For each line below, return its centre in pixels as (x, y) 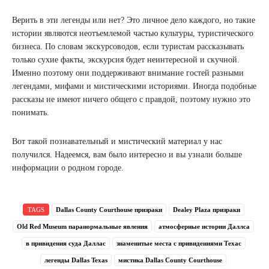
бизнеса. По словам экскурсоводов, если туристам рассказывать (128, 47)
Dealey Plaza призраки (206, 210)
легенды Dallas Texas (76, 260)
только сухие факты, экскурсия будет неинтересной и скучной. (126, 60)
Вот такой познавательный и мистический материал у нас (117, 141)
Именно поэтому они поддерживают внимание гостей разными (128, 73)
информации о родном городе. (68, 168)
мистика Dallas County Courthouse (170, 260)
